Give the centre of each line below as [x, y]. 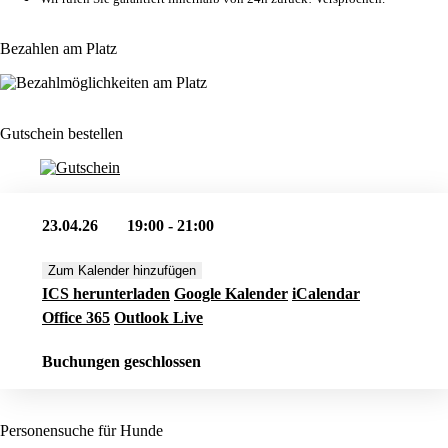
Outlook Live [158, 317]
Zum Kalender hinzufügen [122, 270]
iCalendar [326, 293]
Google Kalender [231, 293]
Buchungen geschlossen [121, 361]
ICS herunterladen [106, 293]
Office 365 [76, 317]
